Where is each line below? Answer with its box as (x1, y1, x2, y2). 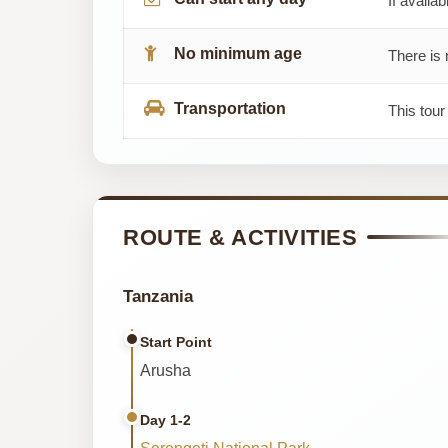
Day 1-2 (140, 411, 191, 428)
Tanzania (123, 286, 193, 306)
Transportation (174, 99, 286, 117)
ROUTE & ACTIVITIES (123, 224, 357, 250)
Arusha (140, 361, 191, 379)
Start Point (140, 333, 212, 350)
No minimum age (174, 44, 302, 62)
